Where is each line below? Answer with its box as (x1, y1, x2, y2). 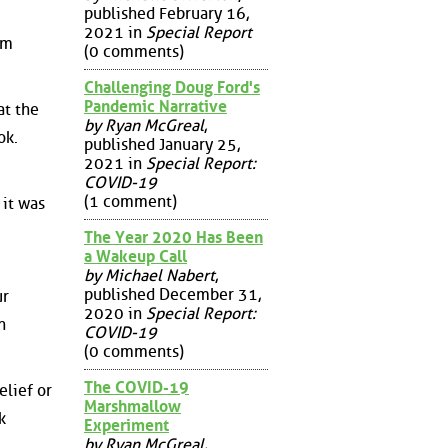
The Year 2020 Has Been (84, 227, 263, 247)
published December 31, (84, 284, 261, 304)
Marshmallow (84, 396, 181, 416)
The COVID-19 (84, 377, 189, 397)
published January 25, (84, 134, 240, 154)
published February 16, (84, 3, 249, 23)
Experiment (84, 415, 169, 435)
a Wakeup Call (84, 246, 187, 266)
